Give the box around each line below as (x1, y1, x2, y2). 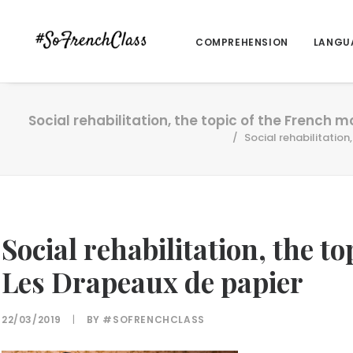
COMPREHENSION (195, 35, 288, 50)
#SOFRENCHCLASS (102, 313, 205, 326)
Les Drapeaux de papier (2, 263, 303, 300)
